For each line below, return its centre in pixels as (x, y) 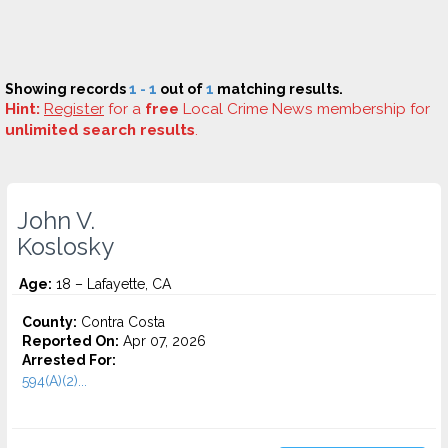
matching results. (278, 89)
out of (181, 89)
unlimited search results (100, 130)
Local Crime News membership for (304, 109)
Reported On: (70, 341)
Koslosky (65, 247)
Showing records (67, 89)
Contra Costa (121, 322)
